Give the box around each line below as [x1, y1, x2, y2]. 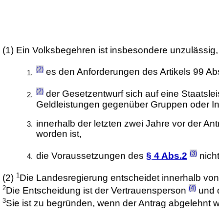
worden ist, [36, 129, 82, 139]
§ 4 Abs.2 [146, 151, 187, 161]
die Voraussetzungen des [36, 151, 146, 161]
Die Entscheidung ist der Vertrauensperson [5, 185, 189, 196]
